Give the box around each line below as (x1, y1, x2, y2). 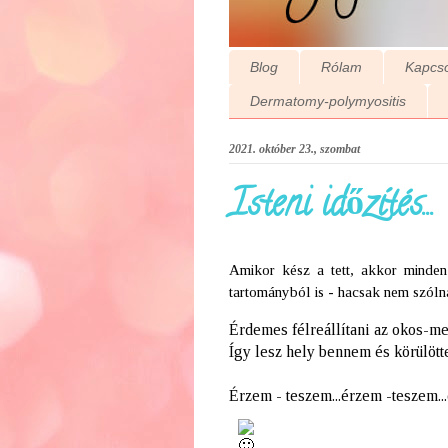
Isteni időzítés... (228, 178, 435, 235)
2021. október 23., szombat (228, 141, 360, 156)
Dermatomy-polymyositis (249, 93, 406, 110)
